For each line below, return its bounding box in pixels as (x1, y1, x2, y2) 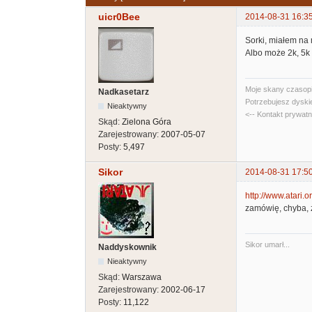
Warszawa (122, 272, 162, 283)
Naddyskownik (98, 242, 157, 253)
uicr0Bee (98, 11, 140, 23)
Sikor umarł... (245, 240, 290, 249)
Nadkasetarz (98, 87, 149, 97)
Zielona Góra (122, 117, 171, 127)
